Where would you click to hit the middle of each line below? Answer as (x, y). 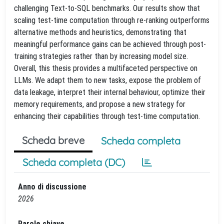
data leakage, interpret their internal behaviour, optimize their (110, 92)
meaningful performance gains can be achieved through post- (110, 44)
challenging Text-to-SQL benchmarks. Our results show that (107, 8)
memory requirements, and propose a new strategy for (100, 104)
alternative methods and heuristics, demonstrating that (100, 32)
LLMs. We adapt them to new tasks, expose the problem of (107, 80)
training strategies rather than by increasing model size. (101, 56)
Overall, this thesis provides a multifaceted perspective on (106, 68)
